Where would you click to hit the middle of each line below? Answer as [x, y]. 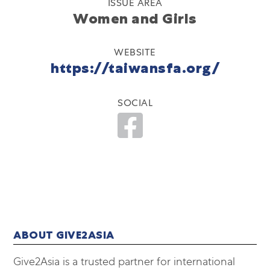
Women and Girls [135, 19]
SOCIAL [135, 103]
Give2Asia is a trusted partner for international [124, 261]
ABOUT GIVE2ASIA [64, 235]
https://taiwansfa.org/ [135, 68]
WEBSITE [135, 52]
